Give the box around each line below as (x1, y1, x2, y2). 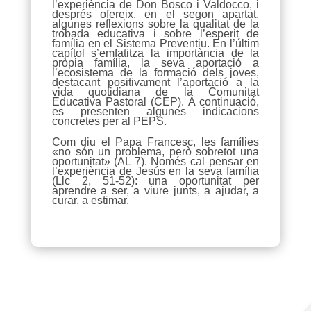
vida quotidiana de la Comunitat (51, 85, 260, 98)
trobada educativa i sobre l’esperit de (51, 27, 260, 40)
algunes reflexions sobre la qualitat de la (51, 17, 260, 30)
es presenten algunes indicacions (51, 105, 260, 117)
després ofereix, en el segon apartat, (51, 8, 260, 20)
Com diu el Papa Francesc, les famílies (51, 135, 260, 148)
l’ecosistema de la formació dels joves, (51, 66, 260, 78)
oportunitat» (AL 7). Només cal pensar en (51, 155, 260, 167)
